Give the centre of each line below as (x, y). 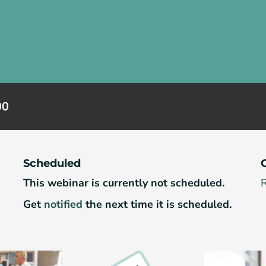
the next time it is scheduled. (157, 204)
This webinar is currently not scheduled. (124, 183)
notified (63, 204)
